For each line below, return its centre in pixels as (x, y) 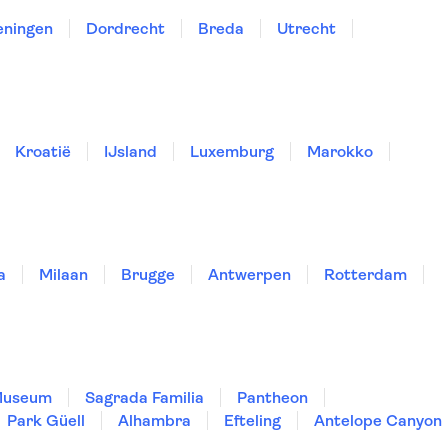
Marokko (340, 151)
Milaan (63, 274)
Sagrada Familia (144, 397)
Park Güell (46, 420)
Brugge (148, 274)
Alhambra (154, 420)
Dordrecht (125, 28)
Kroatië (43, 151)
